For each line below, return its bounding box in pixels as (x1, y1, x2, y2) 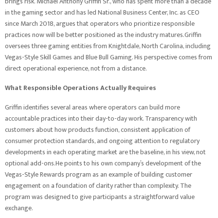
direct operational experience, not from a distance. (5, 63, 147, 74)
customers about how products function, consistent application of (5, 124, 190, 135)
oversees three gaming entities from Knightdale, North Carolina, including (5, 40, 211, 52)
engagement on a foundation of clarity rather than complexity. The (5, 180, 191, 191)
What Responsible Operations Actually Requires (5, 82, 156, 93)
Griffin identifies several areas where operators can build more (5, 102, 180, 113)
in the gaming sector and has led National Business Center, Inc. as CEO (5, 7, 200, 18)
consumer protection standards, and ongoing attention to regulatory (5, 135, 200, 146)
